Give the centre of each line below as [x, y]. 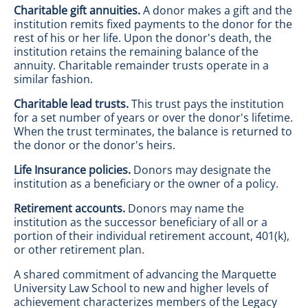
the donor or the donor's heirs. [95, 145]
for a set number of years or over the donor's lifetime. [153, 118]
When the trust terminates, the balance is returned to [153, 131]
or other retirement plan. [79, 250]
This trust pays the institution [206, 104]
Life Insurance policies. [72, 170]
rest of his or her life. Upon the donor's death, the [143, 38]
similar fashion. [53, 79]
